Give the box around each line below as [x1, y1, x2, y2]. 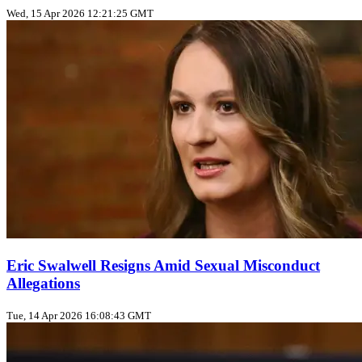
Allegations [6, 274, 80, 292]
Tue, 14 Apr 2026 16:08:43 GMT [6, 309, 151, 322]
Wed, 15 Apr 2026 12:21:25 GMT [6, 7, 154, 20]
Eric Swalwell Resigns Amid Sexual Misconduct [6, 256, 320, 274]
